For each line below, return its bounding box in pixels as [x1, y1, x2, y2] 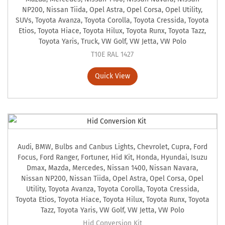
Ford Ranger [39, 153, 77, 162]
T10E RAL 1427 [91, 50, 134, 59]
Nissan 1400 [107, 164, 146, 173]
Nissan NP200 [21, 174, 66, 183]
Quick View [94, 72, 130, 81]
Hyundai [160, 153, 187, 162]
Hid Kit [110, 153, 133, 162]
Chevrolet [137, 143, 168, 152]
